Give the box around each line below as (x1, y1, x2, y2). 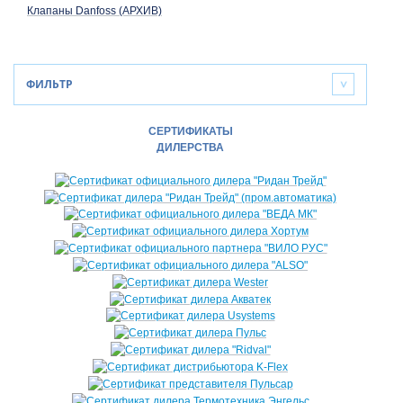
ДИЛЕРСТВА (157, 141, 224, 154)
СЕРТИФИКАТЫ (148, 125, 233, 138)
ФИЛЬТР (26, 76, 73, 92)
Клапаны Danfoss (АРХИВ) (27, 4, 162, 17)
